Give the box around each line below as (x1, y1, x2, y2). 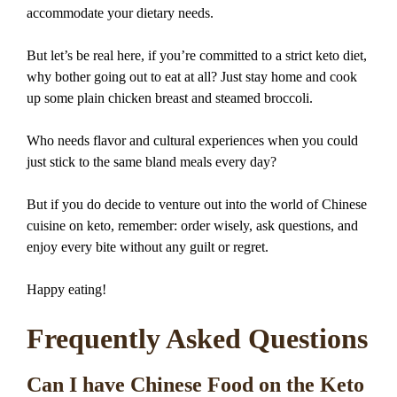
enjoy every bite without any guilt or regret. (27, 238, 269, 254)
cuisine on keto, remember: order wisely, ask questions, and (27, 217, 358, 233)
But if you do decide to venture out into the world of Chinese (27, 196, 367, 212)
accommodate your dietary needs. (27, 4, 214, 20)
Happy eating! (27, 281, 106, 297)
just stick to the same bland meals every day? (27, 153, 276, 169)
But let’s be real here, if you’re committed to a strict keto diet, (27, 47, 367, 63)
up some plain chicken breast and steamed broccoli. (27, 90, 313, 105)
